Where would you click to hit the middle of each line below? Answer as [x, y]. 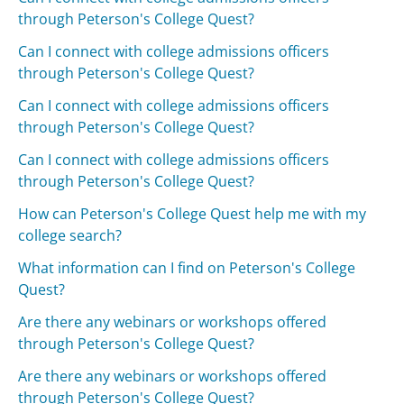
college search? [70, 236]
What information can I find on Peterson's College [187, 268]
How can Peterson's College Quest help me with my [193, 214]
